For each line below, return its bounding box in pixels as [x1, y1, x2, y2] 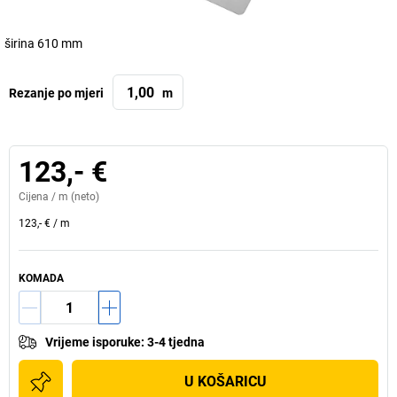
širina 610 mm [4, 36, 82, 51]
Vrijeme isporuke [45, 335, 141, 349]
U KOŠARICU [183, 373, 267, 390]
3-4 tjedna [147, 335, 205, 349]
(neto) [68, 191, 99, 203]
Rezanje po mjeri [9, 85, 104, 100]
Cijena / [19, 191, 58, 203]
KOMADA [19, 272, 64, 284]
